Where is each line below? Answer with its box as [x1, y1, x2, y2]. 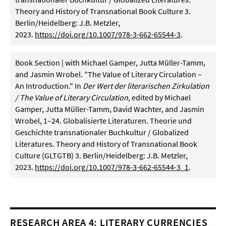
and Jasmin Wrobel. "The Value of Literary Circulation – [15, 69, 202, 79]
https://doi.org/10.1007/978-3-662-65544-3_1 [35, 162, 189, 172]
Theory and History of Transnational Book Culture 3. [15, 6, 191, 16]
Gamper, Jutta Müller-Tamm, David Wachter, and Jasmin [15, 104, 204, 114]
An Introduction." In [15, 81, 83, 91]
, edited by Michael [128, 92, 191, 102]
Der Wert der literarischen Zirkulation [83, 81, 209, 91]
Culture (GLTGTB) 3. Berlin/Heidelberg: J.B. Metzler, [15, 150, 188, 160]
